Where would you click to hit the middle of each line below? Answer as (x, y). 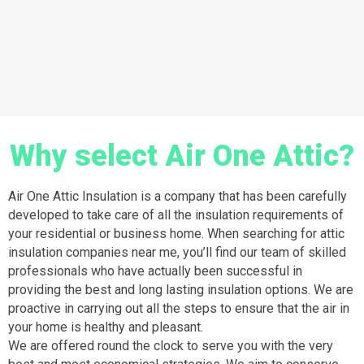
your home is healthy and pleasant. (106, 327)
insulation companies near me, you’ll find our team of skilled (177, 252)
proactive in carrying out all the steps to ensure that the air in (179, 308)
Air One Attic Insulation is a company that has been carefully (178, 196)
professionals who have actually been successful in (155, 271)
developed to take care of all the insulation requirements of (176, 215)
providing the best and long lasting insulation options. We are (181, 290)
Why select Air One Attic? (182, 156)
